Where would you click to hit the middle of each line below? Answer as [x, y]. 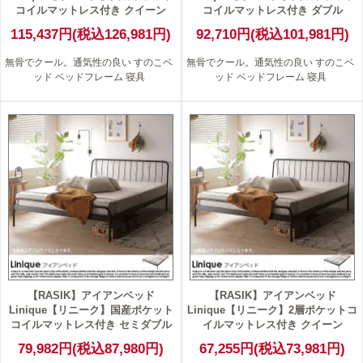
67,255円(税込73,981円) [272, 348]
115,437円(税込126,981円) [91, 35]
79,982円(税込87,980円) [91, 348]
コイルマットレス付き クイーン [91, 11]
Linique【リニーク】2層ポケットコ [272, 310]
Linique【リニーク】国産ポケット [91, 310]
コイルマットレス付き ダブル [272, 11]
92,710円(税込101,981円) [272, 35]
